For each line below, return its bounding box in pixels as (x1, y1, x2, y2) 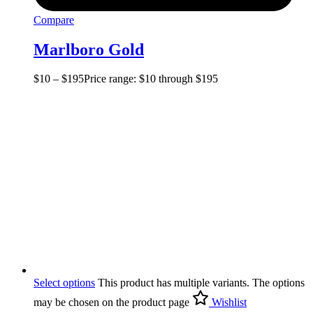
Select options (34, 277, 95, 289)
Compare (34, 13, 74, 26)
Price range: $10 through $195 (84, 73, 218, 85)
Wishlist (212, 296, 247, 309)
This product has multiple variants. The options (95, 277, 305, 289)
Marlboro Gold (34, 40, 144, 59)
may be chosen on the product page (34, 296, 189, 309)
